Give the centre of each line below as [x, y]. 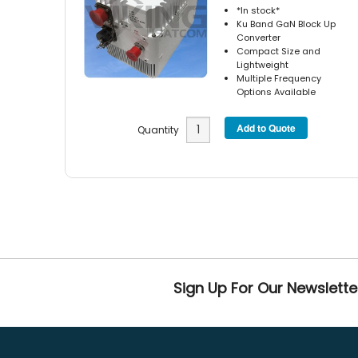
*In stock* [259, 10]
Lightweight [263, 64]
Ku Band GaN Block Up [286, 24]
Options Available [276, 91]
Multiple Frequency [279, 78]
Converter [259, 37]
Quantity [161, 130]
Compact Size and [279, 51]
